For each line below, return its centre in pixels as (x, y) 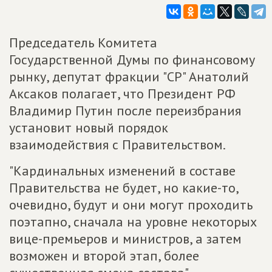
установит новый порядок (89, 127)
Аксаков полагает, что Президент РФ (122, 93)
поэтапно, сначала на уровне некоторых (133, 222)
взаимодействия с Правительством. (117, 144)
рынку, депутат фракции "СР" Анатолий (129, 76)
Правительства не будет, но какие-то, (124, 188)
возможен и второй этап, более (104, 256)
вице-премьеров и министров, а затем (125, 239)
